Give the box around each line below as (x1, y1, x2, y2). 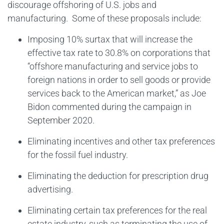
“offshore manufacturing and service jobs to (27, 60, 198, 71)
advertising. (27, 183, 73, 194)
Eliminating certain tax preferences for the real (27, 204, 207, 215)
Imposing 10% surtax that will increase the (27, 33, 192, 44)
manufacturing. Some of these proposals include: (7, 13, 201, 24)
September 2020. (27, 114, 94, 125)
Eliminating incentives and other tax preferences (27, 135, 215, 146)
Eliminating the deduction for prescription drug (27, 170, 208, 181)
